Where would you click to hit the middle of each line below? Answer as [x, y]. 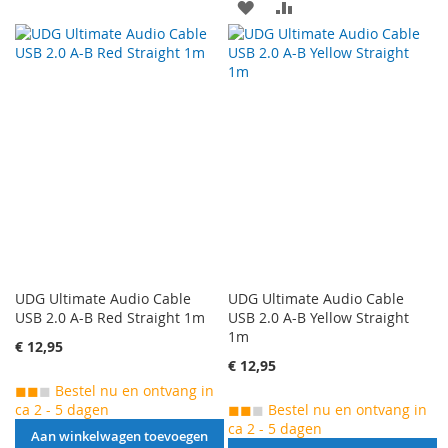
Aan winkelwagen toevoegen [119, 436]
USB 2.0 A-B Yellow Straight [319, 318]
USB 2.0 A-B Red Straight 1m [110, 318]
